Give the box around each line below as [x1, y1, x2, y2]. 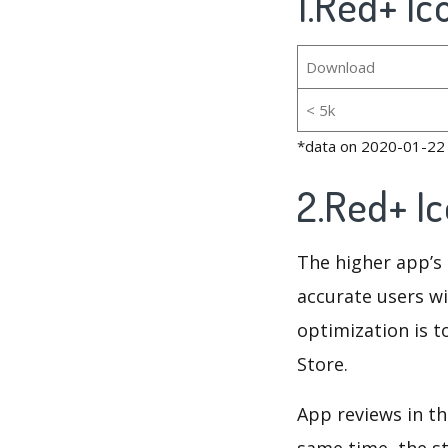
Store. [297, 352, 348, 377]
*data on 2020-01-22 [297, 136, 445, 157]
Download [305, 57, 375, 78]
